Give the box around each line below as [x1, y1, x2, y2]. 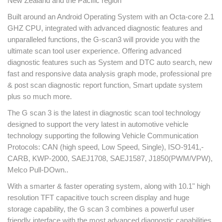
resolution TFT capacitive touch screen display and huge [7, 193, 189, 202]
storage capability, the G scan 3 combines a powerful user [7, 205, 194, 213]
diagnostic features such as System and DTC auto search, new [7, 58, 212, 66]
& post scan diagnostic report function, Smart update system [7, 81, 203, 89]
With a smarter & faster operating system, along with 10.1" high [7, 182, 210, 190]
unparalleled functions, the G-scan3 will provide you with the [7, 35, 200, 44]
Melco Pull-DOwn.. [7, 166, 68, 174]
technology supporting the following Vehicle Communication [7, 131, 198, 140]
